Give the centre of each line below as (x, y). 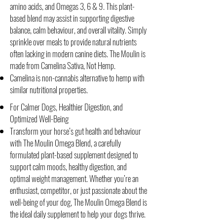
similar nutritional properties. (50, 90)
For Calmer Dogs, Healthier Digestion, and (66, 107)
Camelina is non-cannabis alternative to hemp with (77, 78)
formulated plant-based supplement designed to (74, 155)
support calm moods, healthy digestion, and (68, 166)
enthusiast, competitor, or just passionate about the (78, 190)
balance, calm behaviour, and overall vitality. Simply (78, 30)
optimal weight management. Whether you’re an (74, 178)
